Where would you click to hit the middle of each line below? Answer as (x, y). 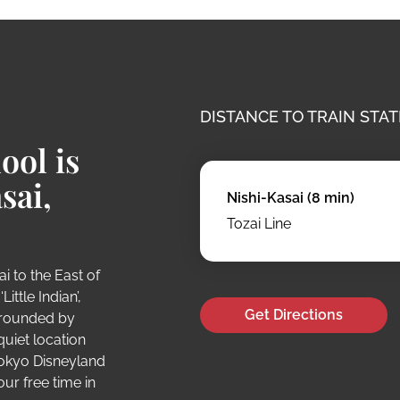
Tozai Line (259, 224)
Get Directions (294, 315)
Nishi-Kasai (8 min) (291, 198)
